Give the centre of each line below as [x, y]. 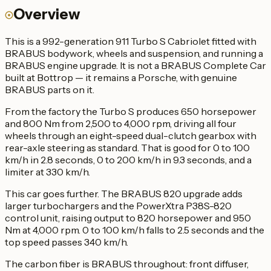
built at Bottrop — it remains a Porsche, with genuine [121, 77]
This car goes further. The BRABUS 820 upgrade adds [124, 193]
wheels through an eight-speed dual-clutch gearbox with [131, 135]
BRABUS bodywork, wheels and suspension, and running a [134, 53]
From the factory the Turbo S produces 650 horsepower [131, 111]
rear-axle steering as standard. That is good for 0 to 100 [127, 147]
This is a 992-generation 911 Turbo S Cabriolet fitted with [131, 41]
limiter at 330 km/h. [47, 171]
